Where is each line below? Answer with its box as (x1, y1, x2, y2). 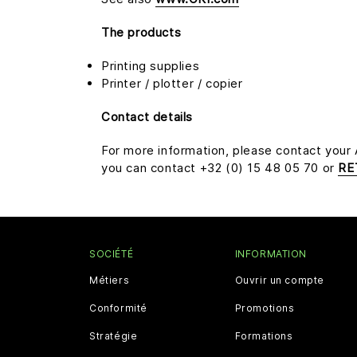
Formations (234, 329, 293, 342)
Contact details (101, 108, 193, 124)
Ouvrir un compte (234, 273, 325, 286)
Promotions (234, 301, 295, 314)
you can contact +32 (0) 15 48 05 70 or (101, 159, 339, 175)
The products (101, 24, 182, 40)
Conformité (89, 301, 147, 314)
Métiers (89, 273, 130, 286)
